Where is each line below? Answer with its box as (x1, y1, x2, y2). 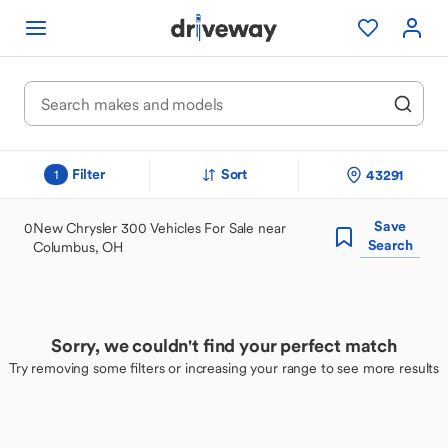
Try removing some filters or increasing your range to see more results (8, 359, 440, 377)
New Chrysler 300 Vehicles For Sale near (32, 218, 286, 237)
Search (367, 236, 413, 254)
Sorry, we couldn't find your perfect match (51, 334, 397, 357)
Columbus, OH (32, 237, 124, 256)
